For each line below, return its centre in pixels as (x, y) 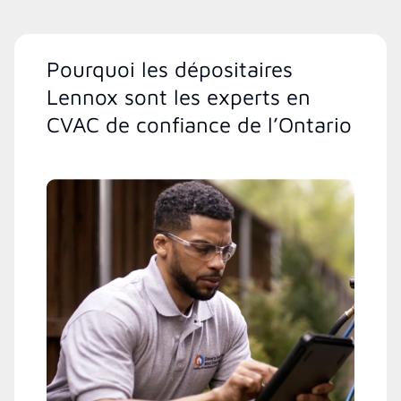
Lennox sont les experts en (179, 97)
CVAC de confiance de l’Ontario (199, 125)
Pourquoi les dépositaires (170, 69)
